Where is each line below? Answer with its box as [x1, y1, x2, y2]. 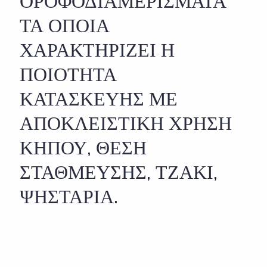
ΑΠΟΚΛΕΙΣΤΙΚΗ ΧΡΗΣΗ [20, 112, 232, 134]
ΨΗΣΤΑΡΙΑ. [20, 185, 119, 207]
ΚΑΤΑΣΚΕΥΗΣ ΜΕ [20, 88, 178, 110]
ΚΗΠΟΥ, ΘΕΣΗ [20, 136, 147, 159]
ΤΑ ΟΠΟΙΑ [20, 14, 110, 36]
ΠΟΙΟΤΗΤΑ [20, 63, 117, 85]
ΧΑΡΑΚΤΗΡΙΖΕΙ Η [20, 39, 175, 61]
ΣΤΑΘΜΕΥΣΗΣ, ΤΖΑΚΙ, [20, 161, 218, 183]
